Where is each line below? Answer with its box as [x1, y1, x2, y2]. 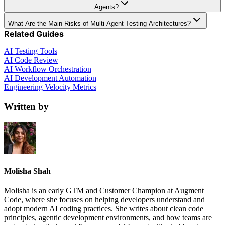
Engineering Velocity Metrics [4, 82, 96, 91]
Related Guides [4, 28, 64, 39]
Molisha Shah [4, 166, 51, 175]
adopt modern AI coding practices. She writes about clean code [4, 204, 203, 213]
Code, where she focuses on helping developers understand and [4, 195, 205, 204]
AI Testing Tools [4, 46, 57, 55]
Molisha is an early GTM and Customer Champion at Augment [4, 186, 204, 195]
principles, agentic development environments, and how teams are [4, 213, 212, 222]
